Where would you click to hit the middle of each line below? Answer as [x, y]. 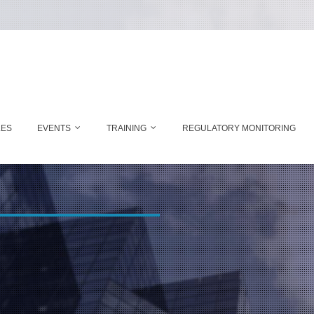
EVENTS [54, 128]
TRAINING [127, 128]
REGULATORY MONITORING [239, 128]
